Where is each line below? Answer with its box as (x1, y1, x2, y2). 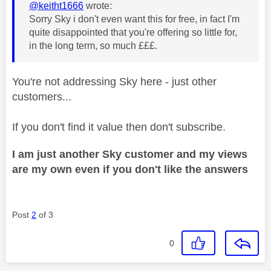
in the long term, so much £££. (29, 40, 157, 51)
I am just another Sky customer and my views (12, 148, 247, 160)
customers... (12, 90, 71, 103)
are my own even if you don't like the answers (12, 163, 248, 175)
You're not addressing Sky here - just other (12, 75, 217, 88)
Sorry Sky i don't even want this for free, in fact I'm (29, 13, 240, 24)
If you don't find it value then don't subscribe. (12, 120, 226, 133)
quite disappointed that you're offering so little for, (29, 27, 237, 38)
